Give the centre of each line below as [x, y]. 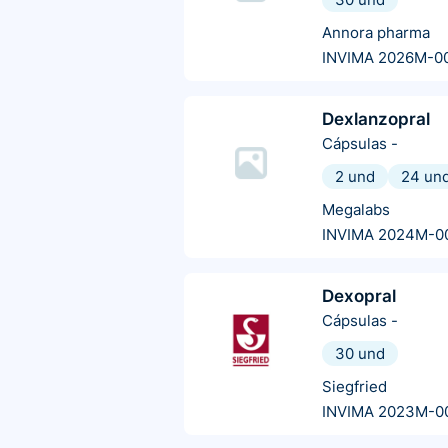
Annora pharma [376, 33]
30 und [360, 354]
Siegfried [354, 387]
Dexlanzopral [376, 119]
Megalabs [356, 210]
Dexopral [359, 296]
